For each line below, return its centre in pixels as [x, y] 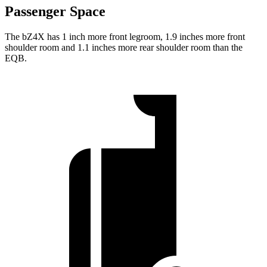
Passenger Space [55, 11]
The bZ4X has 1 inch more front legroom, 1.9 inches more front [125, 36]
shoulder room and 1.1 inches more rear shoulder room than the [124, 47]
